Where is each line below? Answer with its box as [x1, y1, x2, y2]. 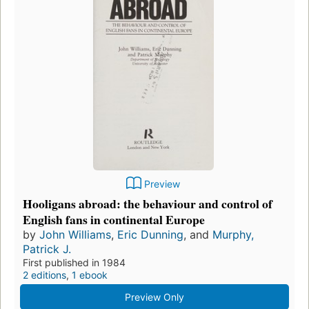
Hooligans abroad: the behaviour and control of [23, 194, 272, 212]
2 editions [23, 268, 66, 281]
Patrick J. [23, 241, 71, 256]
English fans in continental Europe [23, 210, 205, 228]
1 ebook [72, 268, 108, 281]
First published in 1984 [23, 256, 126, 268]
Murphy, [212, 227, 254, 241]
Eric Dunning [117, 227, 183, 241]
